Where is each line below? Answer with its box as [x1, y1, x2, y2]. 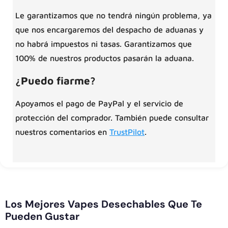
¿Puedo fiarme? [15, 74, 96, 87]
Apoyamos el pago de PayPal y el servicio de [15, 99, 183, 108]
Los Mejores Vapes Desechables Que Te [5, 197, 202, 211]
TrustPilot [109, 127, 145, 137]
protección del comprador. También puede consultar [15, 113, 209, 123]
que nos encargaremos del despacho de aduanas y [15, 25, 204, 35]
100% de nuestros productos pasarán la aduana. [15, 53, 194, 63]
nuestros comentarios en [15, 127, 109, 137]
